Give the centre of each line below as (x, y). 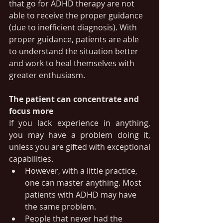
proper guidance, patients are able (75, 39)
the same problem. (61, 207)
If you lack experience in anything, (80, 123)
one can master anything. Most (84, 183)
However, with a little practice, (82, 171)
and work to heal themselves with (73, 63)
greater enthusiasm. (47, 75)
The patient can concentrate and (75, 99)
